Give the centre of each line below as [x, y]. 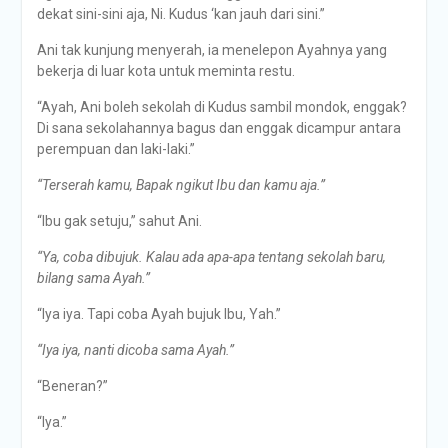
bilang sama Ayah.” [93, 278]
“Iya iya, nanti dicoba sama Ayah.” [135, 350]
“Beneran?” [72, 386]
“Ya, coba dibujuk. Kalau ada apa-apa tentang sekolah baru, [211, 257]
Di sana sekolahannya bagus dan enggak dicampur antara [218, 128]
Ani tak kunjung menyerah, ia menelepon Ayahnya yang [211, 50]
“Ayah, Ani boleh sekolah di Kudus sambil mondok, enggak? [221, 107]
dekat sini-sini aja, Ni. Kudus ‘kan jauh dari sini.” [180, 14]
